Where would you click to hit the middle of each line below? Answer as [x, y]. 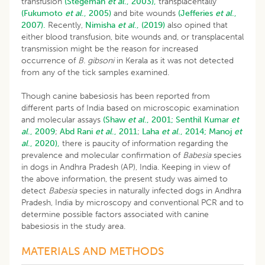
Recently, [65, 25]
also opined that [196, 25]
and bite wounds [145, 13]
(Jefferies [197, 13]
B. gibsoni [97, 60]
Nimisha [101, 25]
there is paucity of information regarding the [144, 143]
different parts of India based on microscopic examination [130, 108]
